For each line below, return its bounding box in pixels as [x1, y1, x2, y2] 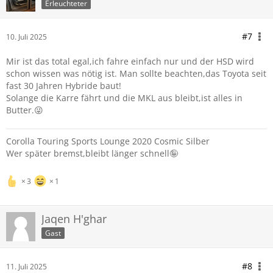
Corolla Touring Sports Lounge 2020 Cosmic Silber [6, 135, 210, 147]
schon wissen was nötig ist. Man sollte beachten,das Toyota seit [6, 68, 266, 79]
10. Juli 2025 [6, 32, 47, 42]
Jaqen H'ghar [41, 211, 107, 226]
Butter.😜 [6, 104, 43, 116]
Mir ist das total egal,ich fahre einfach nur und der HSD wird [6, 55, 254, 67]
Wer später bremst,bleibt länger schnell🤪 [6, 147, 178, 159]
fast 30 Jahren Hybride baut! [6, 80, 121, 91]
